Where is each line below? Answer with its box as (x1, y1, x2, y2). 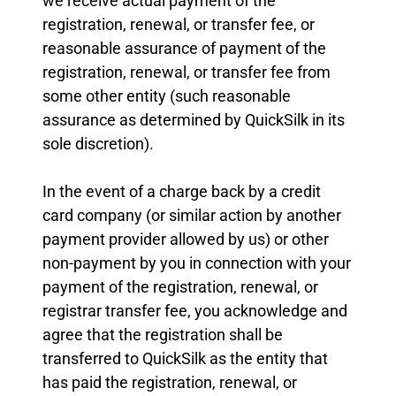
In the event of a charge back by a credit (42, 182, 321, 201)
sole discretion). (42, 134, 154, 153)
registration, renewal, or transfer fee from (42, 63, 331, 81)
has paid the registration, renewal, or (42, 373, 297, 392)
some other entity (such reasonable (42, 87, 291, 105)
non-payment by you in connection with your (42, 254, 351, 272)
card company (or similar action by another (42, 206, 341, 225)
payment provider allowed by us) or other (42, 230, 329, 248)
